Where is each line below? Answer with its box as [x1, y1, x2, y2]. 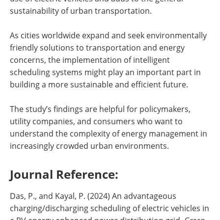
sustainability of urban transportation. [10, 5, 152, 16]
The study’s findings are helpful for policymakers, [10, 104, 191, 114]
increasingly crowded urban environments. [10, 140, 169, 151]
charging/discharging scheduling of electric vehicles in [10, 203, 209, 214]
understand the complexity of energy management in [10, 128, 207, 139]
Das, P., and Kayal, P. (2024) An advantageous [10, 191, 176, 201]
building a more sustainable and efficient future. [10, 79, 188, 90]
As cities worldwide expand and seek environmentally [10, 30, 207, 41]
